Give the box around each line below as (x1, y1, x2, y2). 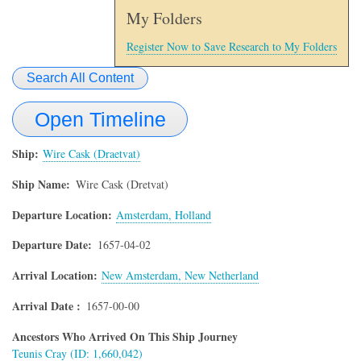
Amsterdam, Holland (116, 206, 211, 222)
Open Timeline (34, 107, 166, 131)
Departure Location (12, 205, 108, 223)
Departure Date (12, 236, 88, 254)
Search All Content (27, 71, 134, 85)
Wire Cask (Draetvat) (43, 145, 140, 161)
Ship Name (12, 175, 66, 193)
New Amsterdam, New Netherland (102, 268, 259, 284)
